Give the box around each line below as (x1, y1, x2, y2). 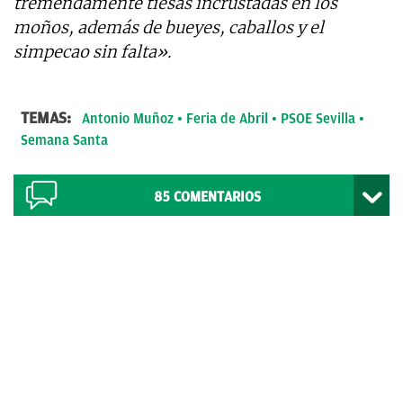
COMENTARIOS (174, 189, 261, 206)
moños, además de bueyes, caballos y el (13, 17, 324, 39)
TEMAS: (21, 109, 75, 128)
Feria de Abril (186, 111, 268, 128)
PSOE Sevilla (281, 111, 355, 128)
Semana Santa (21, 132, 108, 149)
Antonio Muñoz (82, 111, 174, 128)
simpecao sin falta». (13, 41, 171, 63)
